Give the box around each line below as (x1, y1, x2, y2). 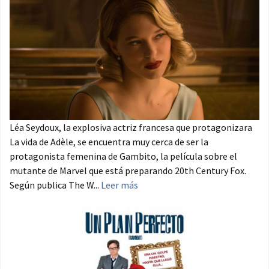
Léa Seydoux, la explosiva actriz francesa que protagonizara (10, 121, 252, 134)
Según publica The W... (10, 179, 101, 192)
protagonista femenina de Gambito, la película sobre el (10, 150, 237, 163)
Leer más (101, 179, 138, 192)
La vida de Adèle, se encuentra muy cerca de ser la (10, 136, 208, 148)
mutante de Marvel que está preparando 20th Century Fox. (10, 165, 246, 177)
